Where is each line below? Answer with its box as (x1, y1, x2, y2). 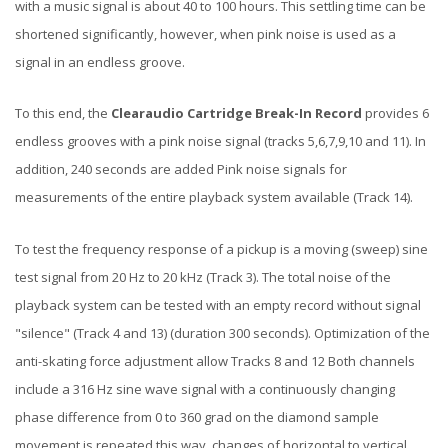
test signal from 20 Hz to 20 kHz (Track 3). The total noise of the (15, 267, 391, 286)
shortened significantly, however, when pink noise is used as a (15, 25, 396, 43)
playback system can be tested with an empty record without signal (15, 295, 421, 314)
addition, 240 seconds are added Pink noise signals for (15, 160, 347, 179)
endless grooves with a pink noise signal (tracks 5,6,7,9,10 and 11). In (15, 132, 426, 151)
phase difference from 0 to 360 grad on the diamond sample (15, 407, 379, 426)
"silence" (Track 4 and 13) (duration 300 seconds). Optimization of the (15, 323, 430, 342)
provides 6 (362, 104, 429, 123)
